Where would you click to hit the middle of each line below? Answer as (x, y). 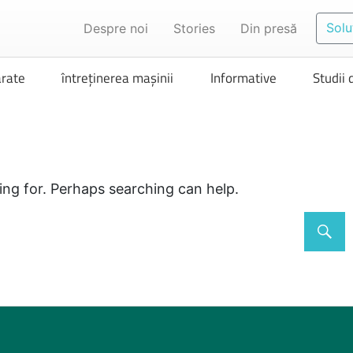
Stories (195, 28)
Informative (243, 78)
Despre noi (116, 28)
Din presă (269, 28)
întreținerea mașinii (118, 78)
